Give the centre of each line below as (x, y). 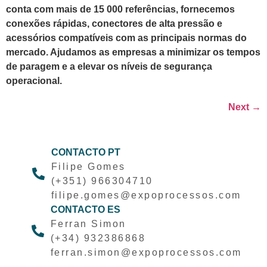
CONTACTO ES (85, 209)
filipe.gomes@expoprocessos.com (146, 195)
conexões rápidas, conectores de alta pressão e (114, 23)
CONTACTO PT (86, 152)
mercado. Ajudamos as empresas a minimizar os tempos (133, 52)
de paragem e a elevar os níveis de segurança (109, 66)
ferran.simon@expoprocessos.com (146, 252)
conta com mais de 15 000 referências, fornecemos (120, 9)
